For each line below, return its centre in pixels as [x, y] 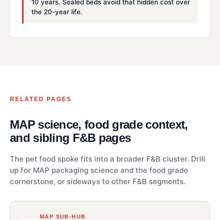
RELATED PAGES [41, 99]
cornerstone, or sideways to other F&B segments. [98, 181]
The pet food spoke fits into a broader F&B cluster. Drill [108, 159]
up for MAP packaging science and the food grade [99, 170]
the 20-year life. [57, 12]
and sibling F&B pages [70, 137]
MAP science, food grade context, [99, 124]
